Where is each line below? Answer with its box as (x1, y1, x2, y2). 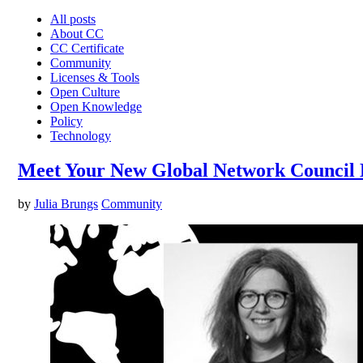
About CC (50, 26, 104, 41)
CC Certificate (50, 41, 124, 55)
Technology (50, 128, 111, 143)
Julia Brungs (34, 197, 98, 211)
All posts (50, 11, 96, 26)
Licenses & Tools (50, 70, 139, 84)
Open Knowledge (50, 99, 142, 113)
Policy (50, 113, 83, 128)
